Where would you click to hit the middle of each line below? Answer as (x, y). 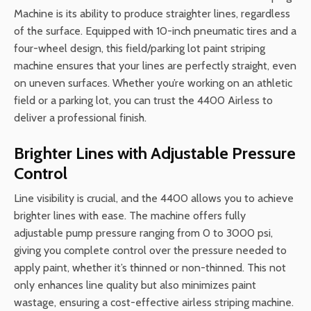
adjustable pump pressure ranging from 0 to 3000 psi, (143, 233)
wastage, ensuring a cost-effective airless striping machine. (154, 302)
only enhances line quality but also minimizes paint (135, 285)
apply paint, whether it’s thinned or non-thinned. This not (150, 267)
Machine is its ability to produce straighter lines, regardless (152, 13)
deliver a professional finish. (80, 117)
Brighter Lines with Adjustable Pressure (155, 153)
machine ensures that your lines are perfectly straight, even (155, 65)
